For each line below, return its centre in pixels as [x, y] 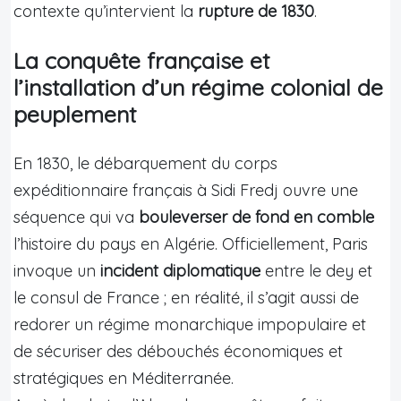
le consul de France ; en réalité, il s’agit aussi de [186, 297]
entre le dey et [316, 270]
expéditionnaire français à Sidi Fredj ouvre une [186, 190]
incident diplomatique [180, 270]
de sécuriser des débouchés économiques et [178, 351]
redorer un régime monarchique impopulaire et [190, 324]
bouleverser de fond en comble [256, 217]
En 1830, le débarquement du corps [145, 163]
